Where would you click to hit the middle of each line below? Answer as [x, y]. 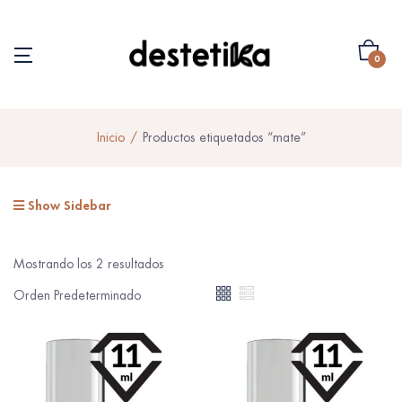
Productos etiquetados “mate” [224, 137]
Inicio [110, 137]
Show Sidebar [67, 205]
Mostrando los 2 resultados [89, 263]
